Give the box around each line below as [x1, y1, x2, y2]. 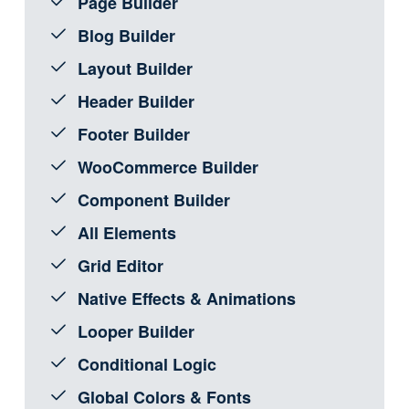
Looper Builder [77, 320, 194, 344]
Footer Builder [77, 122, 190, 147]
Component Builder [77, 188, 230, 213]
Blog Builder [77, 24, 175, 48]
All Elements [77, 221, 176, 246]
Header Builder [77, 89, 194, 114]
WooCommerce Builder [77, 155, 258, 180]
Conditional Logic [77, 352, 216, 377]
